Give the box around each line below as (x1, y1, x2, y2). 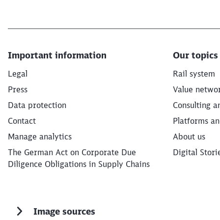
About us (173, 132, 205, 141)
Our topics (173, 50, 218, 61)
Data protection (8, 100, 66, 110)
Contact (8, 116, 36, 126)
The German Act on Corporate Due (8, 147, 136, 157)
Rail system (173, 69, 215, 79)
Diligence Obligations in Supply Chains (8, 159, 150, 169)
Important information (8, 50, 107, 61)
